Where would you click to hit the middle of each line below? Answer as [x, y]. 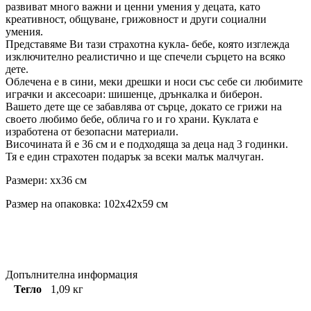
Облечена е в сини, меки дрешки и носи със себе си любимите [154, 81]
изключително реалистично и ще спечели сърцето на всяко [145, 56]
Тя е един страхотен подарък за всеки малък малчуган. [135, 156]
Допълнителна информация [72, 274]
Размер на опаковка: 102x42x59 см [87, 203]
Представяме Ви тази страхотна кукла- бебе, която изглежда [148, 44]
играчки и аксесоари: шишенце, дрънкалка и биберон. [134, 94]
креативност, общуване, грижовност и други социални [136, 19]
